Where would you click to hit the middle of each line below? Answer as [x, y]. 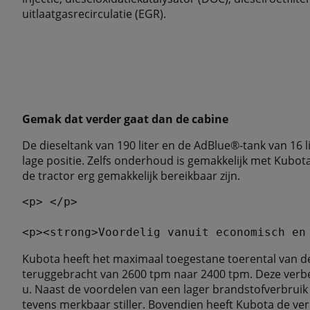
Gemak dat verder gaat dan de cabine [125, 119]
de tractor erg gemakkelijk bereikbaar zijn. [131, 176]
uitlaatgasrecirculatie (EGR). [94, 14]
